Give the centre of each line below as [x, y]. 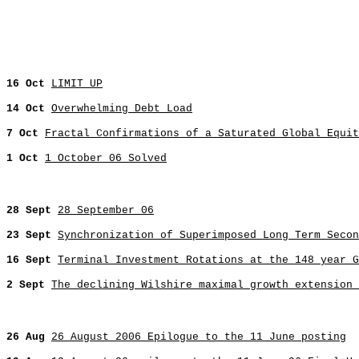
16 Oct [29, 84]
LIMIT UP [77, 84]
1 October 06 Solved [106, 158]
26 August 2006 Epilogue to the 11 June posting [199, 337]
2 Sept [29, 285]
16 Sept [32, 260]
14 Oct [29, 109]
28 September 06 [106, 210]
